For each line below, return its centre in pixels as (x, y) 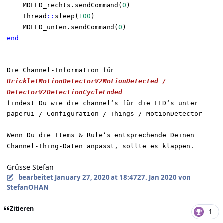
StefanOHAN (28, 187)
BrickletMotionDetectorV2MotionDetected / (87, 81)
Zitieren (22, 208)
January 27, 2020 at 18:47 (96, 177)
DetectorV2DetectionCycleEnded (65, 92)
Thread (35, 16)
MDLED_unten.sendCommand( (71, 27)
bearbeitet (36, 177)
